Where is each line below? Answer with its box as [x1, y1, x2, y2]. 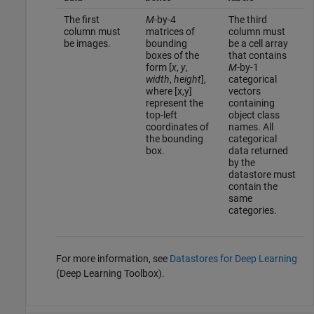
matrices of [145, 25, 195, 37]
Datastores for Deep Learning [170, 252, 297, 264]
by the [228, 156, 255, 168]
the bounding [145, 132, 203, 144]
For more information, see [56, 252, 170, 264]
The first [63, 13, 100, 25]
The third [228, 13, 267, 25]
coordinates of [145, 121, 209, 132]
